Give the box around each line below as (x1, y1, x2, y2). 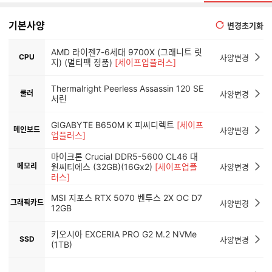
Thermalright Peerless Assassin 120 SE (51, 83, 203, 93)
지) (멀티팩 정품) (51, 57, 112, 67)
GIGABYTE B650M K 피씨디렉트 (51, 120, 174, 130)
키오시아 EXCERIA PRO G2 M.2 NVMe (51, 229, 197, 239)
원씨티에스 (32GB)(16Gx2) (51, 161, 152, 172)
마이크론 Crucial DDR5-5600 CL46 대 (51, 151, 198, 161)
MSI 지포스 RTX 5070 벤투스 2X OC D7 (51, 192, 202, 203)
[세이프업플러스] (115, 57, 176, 67)
